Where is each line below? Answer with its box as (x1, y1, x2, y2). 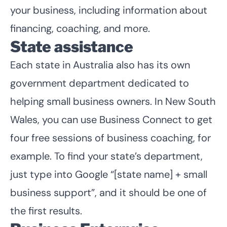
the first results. (10, 204, 82, 217)
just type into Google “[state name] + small (10, 167, 207, 181)
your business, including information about (10, 3, 207, 17)
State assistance (10, 37, 133, 56)
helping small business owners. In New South (10, 94, 216, 108)
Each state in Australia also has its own (10, 58, 190, 71)
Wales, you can (10, 112, 81, 126)
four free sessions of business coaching (10, 131, 193, 144)
